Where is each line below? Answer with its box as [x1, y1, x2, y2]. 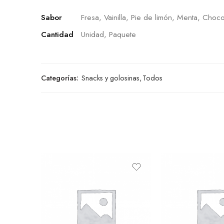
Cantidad [41, 28, 73, 40]
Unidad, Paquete [81, 28, 136, 40]
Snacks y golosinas [81, 72, 139, 83]
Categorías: [41, 72, 78, 83]
